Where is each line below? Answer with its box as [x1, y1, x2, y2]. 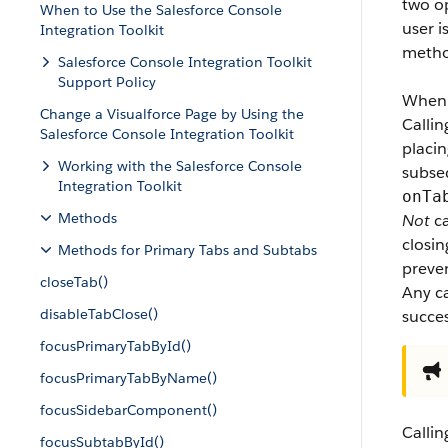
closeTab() [40, 273, 108, 291]
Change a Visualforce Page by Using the [40, 105, 304, 123]
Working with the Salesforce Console [58, 157, 302, 175]
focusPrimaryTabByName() [40, 369, 217, 387]
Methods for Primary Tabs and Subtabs [58, 241, 317, 259]
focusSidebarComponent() [40, 401, 217, 419]
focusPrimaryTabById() [40, 337, 191, 355]
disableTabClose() [40, 305, 158, 323]
